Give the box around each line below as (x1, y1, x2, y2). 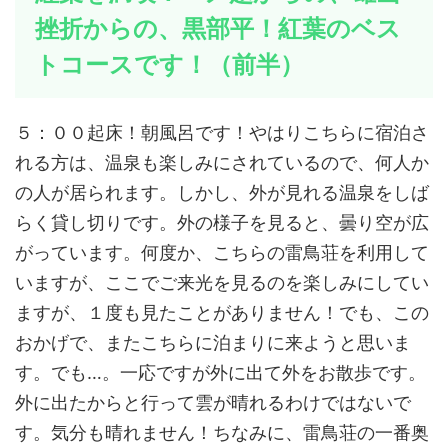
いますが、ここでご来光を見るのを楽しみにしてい (15, 271, 429, 293)
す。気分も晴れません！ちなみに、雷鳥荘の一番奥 (15, 421, 429, 443)
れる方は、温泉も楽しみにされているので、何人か (15, 151, 429, 173)
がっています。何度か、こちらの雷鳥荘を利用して (15, 241, 429, 263)
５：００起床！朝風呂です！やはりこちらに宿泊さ (15, 121, 429, 143)
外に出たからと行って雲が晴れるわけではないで (15, 391, 411, 413)
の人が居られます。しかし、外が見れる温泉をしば (15, 181, 429, 203)
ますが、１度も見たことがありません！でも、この (15, 301, 429, 323)
